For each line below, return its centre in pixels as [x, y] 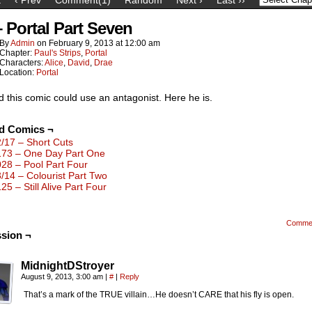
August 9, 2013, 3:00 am [63, 276]
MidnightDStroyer [68, 266]
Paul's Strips [57, 53]
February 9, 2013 [81, 43]
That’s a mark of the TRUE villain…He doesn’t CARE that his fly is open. [159, 295]
